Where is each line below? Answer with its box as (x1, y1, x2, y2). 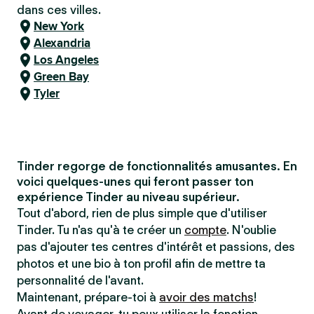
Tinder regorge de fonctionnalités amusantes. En (17, 159, 297, 173)
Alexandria (34, 34, 90, 52)
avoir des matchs (159, 290, 254, 304)
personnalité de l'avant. (17, 273, 144, 287)
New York (34, 18, 84, 35)
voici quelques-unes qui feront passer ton (17, 175, 254, 189)
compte (184, 223, 226, 237)
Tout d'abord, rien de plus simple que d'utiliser (17, 206, 267, 220)
